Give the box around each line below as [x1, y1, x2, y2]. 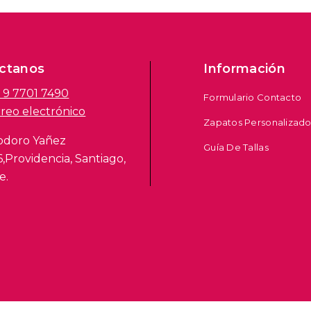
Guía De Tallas [203, 142, 269, 153]
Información [203, 61, 286, 77]
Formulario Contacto [203, 92, 302, 103]
